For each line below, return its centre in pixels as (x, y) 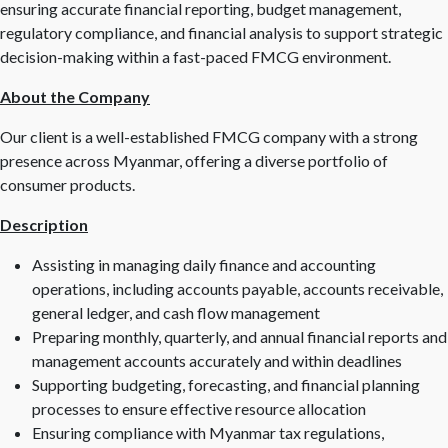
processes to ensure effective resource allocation (199, 408)
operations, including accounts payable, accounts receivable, (237, 288)
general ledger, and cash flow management (176, 312)
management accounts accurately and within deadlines (217, 360)
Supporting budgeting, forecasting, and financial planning (226, 384)
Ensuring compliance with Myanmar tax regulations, (208, 432)
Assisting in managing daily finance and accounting (204, 264)
